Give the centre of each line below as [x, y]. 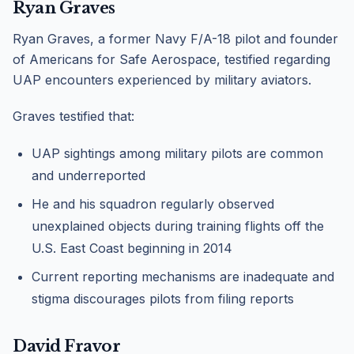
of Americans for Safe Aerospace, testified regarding [171, 59]
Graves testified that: [73, 116]
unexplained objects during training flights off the [178, 226]
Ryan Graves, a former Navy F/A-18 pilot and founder [175, 39]
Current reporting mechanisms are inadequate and [183, 277]
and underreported [88, 175]
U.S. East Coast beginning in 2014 [132, 248]
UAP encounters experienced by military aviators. [162, 80]
